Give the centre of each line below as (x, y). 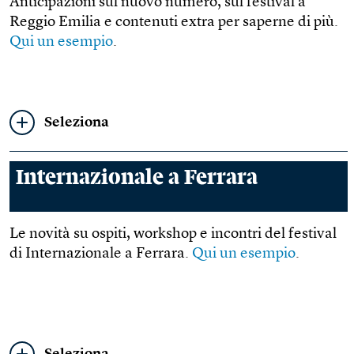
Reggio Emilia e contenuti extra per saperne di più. (174, 23)
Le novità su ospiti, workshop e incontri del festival (173, 234)
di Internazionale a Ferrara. (101, 254)
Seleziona (77, 122)
